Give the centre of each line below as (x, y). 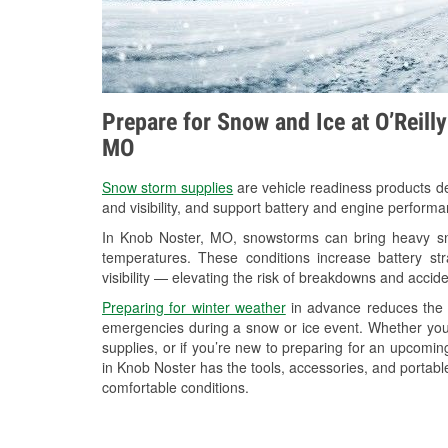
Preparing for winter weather (194, 307)
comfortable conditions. (175, 387)
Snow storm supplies (168, 187)
